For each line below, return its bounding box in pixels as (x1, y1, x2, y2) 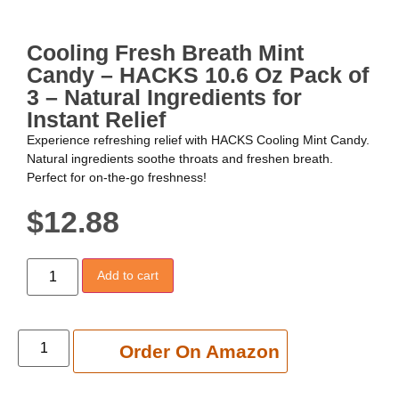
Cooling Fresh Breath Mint (27, 39, 304, 65)
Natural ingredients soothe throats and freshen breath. (27, 151, 333, 166)
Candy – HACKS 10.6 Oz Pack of (27, 61, 369, 87)
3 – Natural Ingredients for (27, 84, 302, 110)
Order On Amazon (119, 340, 280, 362)
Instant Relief (27, 106, 166, 132)
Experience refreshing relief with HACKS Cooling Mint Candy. (27, 132, 370, 147)
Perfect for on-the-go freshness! (27, 169, 207, 184)
